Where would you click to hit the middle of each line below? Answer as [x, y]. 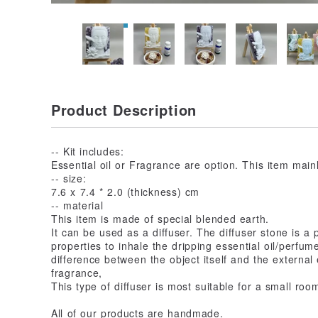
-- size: [69, 178]
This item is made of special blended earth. [160, 218]
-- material [77, 205]
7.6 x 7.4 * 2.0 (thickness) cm [126, 191]
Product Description [124, 109]
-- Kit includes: [88, 151]
